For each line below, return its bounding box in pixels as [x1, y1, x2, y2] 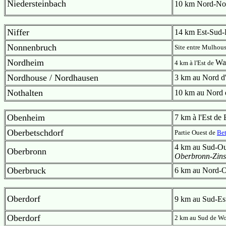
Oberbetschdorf [7, 128, 64, 138]
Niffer [7, 27, 29, 37]
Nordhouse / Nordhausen [7, 73, 98, 83]
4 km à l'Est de [175, 59, 215, 67]
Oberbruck [7, 165, 46, 176]
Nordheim [7, 58, 44, 68]
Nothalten [7, 88, 43, 98]
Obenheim [7, 112, 45, 123]
